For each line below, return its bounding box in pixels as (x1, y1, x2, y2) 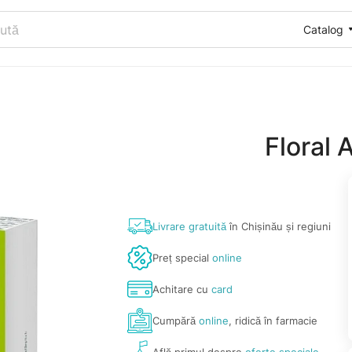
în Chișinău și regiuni (226, 220, 332, 233)
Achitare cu (152, 283, 212, 295)
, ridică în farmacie (229, 314, 318, 327)
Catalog (303, 22, 343, 36)
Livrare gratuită (152, 220, 227, 233)
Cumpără (152, 314, 200, 327)
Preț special (152, 251, 213, 264)
